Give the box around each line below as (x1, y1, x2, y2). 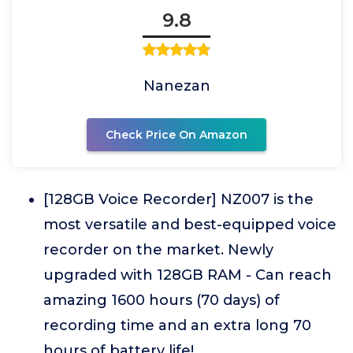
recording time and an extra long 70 (43, 317, 311, 334)
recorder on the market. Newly (43, 241, 273, 258)
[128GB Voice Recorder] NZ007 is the (43, 191, 314, 208)
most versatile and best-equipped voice (43, 216, 336, 233)
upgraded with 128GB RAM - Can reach (43, 266, 332, 284)
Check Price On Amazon (106, 128, 247, 142)
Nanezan (143, 77, 210, 95)
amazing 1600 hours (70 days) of (43, 292, 280, 309)
